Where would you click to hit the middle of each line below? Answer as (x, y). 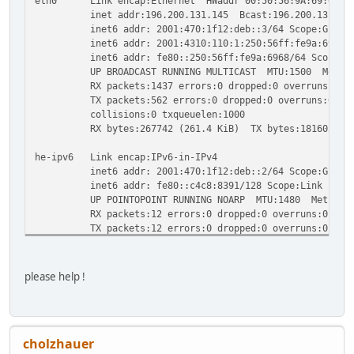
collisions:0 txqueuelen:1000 (140, 114)
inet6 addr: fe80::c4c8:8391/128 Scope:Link (179, 185)
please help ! (55, 276)
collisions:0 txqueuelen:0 (132, 242)
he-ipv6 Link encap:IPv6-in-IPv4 (126, 156)
